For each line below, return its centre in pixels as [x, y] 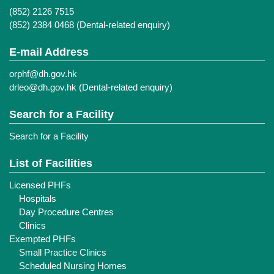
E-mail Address [49, 52]
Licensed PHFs [40, 185]
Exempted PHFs [43, 239]
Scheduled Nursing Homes [73, 266]
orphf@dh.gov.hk [43, 74]
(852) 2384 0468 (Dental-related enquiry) [90, 25]
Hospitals [38, 198]
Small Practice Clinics [63, 252]
